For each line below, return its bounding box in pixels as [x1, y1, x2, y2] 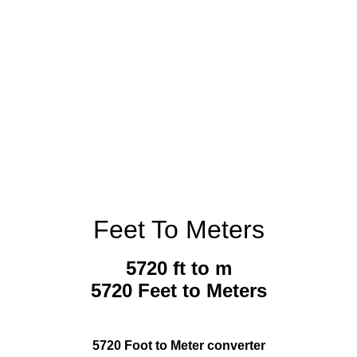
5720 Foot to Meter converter [92, 339, 265, 353]
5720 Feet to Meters [90, 280, 267, 302]
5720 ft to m [125, 257, 232, 280]
